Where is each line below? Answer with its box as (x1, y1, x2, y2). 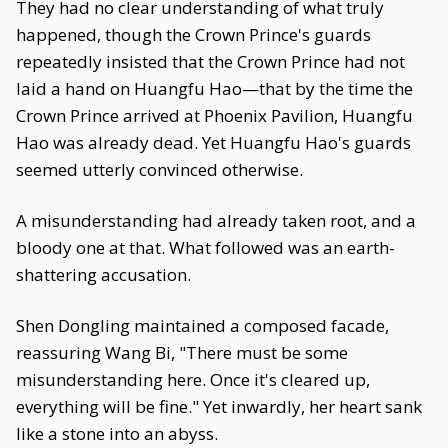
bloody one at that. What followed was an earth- (16, 236, 395, 259)
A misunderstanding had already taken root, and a (16, 209, 416, 232)
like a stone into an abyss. (16, 422, 218, 445)
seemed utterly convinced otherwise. (16, 158, 303, 181)
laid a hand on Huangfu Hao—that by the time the (16, 77, 413, 100)
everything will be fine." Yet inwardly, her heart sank (16, 395, 422, 418)
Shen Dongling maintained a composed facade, (16, 314, 389, 337)
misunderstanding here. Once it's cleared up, (16, 368, 370, 391)
